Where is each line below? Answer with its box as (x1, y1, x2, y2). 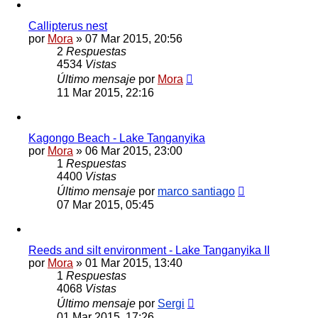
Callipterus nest (28, 19, 107, 32)
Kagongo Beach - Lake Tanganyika (28, 131, 205, 144)
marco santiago (158, 185, 235, 197)
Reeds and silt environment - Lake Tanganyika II (28, 243, 270, 256)
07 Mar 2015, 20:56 (85, 32, 182, 45)
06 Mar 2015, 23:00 (85, 144, 182, 157)
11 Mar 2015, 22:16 (57, 86, 154, 99)
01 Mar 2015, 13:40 (85, 256, 182, 269)
